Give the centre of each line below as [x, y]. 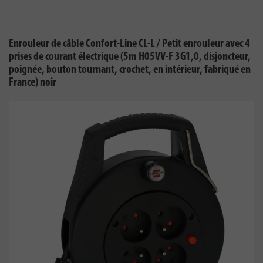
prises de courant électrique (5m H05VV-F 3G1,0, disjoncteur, [130, 57]
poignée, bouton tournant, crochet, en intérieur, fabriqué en [130, 70]
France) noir [33, 83]
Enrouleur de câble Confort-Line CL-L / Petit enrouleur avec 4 [129, 44]
